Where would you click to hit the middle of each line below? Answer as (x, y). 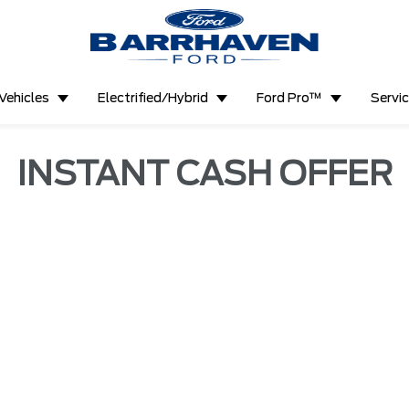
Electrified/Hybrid (153, 99)
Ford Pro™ (289, 99)
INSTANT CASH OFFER (204, 175)
